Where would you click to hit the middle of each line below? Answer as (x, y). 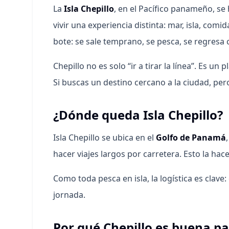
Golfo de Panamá (191, 138)
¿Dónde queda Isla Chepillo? (138, 115)
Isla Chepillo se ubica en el (105, 138)
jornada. (69, 195)
